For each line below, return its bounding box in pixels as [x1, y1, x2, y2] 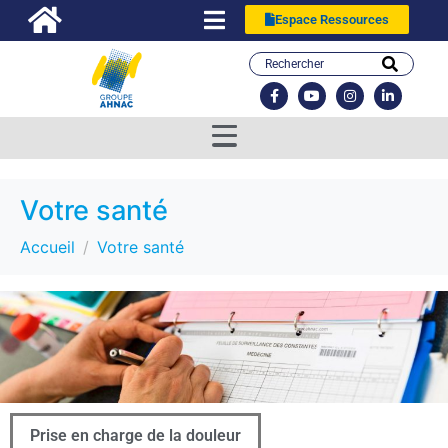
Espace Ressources [275, 11, 390, 27]
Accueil [20, 236, 75, 257]
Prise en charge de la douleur [30, 425, 241, 445]
